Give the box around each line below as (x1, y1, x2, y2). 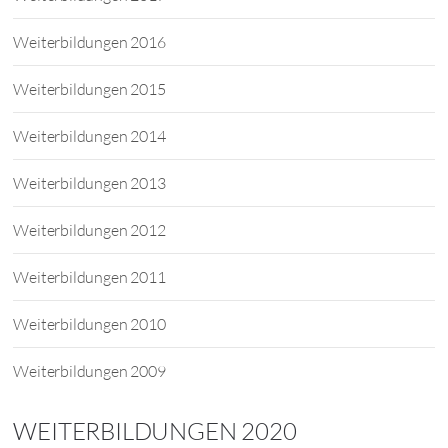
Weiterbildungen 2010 (13, 314, 166, 334)
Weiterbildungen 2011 (13, 267, 166, 287)
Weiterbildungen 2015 (13, 79, 166, 99)
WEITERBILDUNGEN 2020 (13, 416, 297, 446)
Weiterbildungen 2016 (13, 32, 166, 52)
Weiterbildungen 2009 (13, 361, 166, 381)
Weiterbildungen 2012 (13, 220, 166, 240)
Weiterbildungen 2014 (13, 126, 166, 146)
